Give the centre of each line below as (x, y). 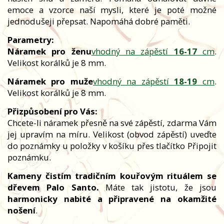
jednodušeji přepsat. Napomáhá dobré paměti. (99, 21)
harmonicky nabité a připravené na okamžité (112, 199)
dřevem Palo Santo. (53, 187)
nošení (21, 210)
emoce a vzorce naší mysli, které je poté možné (112, 10)
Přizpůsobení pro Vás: (52, 111)
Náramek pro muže (50, 81)
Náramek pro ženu (49, 51)
